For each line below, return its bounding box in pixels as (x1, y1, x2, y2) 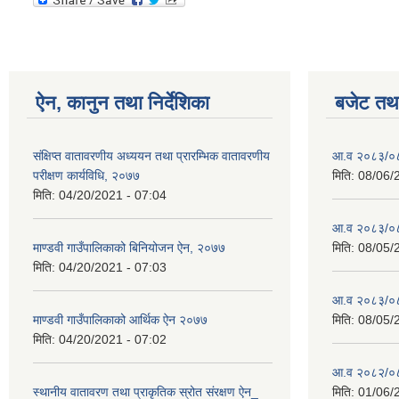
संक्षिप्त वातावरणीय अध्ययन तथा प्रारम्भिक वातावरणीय (33, 149, 270, 163)
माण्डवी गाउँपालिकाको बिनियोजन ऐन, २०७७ (33, 240, 225, 255)
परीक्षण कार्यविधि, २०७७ (33, 168, 140, 183)
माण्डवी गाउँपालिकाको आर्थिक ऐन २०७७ (33, 313, 208, 327)
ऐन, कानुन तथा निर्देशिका (36, 92, 209, 114)
